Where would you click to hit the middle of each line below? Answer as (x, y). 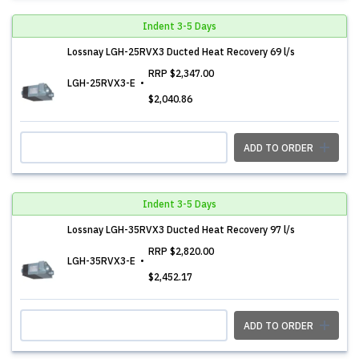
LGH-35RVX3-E (103, 261)
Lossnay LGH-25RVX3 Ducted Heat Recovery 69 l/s (181, 52)
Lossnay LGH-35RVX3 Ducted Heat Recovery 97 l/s (181, 230)
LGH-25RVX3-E (103, 83)
